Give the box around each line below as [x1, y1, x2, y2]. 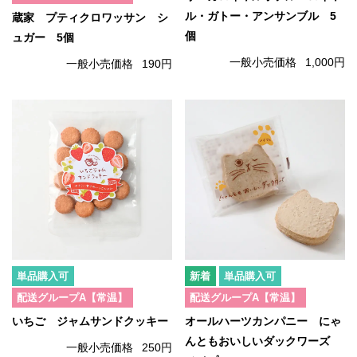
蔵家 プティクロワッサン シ [12, 11, 168, 24]
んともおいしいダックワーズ [185, 335, 341, 347]
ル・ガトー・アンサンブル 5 [185, 10, 336, 22]
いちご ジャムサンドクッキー [12, 315, 168, 328]
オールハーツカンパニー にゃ [185, 315, 341, 328]
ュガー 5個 [12, 31, 74, 44]
